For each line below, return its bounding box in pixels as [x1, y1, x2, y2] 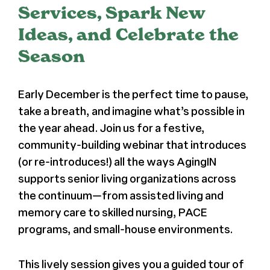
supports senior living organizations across [17, 171, 236, 186]
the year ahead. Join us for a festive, [17, 120, 205, 135]
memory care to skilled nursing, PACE [17, 204, 207, 219]
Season [17, 45, 85, 67]
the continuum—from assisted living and [17, 187, 224, 202]
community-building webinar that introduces [17, 137, 246, 152]
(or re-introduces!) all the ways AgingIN [17, 154, 216, 169]
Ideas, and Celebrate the [17, 24, 239, 45]
